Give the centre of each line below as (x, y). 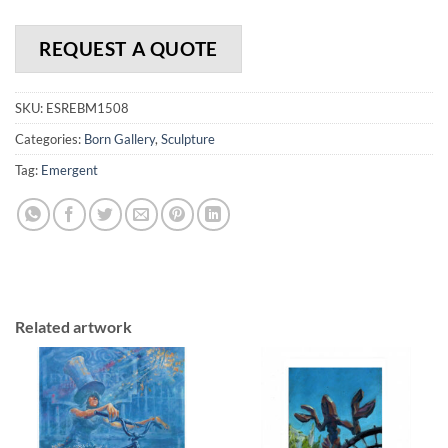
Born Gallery (119, 138)
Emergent (69, 169)
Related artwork (73, 326)
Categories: (49, 138)
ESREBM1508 (87, 107)
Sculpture (188, 138)
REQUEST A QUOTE (128, 48)
